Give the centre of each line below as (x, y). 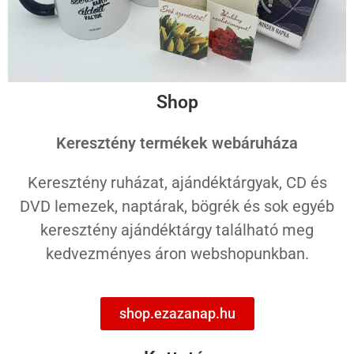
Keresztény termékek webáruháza (177, 143)
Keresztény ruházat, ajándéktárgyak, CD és (177, 183)
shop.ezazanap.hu (177, 314)
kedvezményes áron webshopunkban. (177, 254)
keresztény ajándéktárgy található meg (177, 230)
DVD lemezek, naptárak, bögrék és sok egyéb (177, 207)
